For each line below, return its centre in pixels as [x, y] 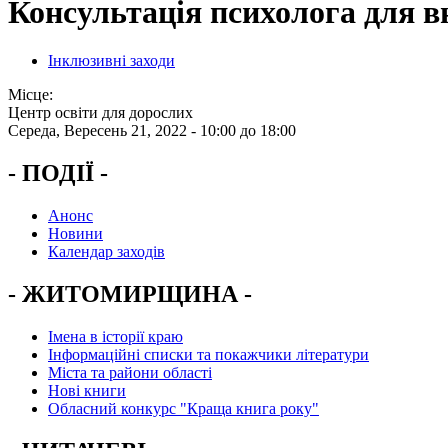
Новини [75, 234]
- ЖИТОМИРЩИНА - [130, 294]
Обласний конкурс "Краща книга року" [183, 408]
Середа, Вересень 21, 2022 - [104, 131]
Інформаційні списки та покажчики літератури [208, 354]
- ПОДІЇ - [58, 173]
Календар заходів [106, 252]
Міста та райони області [130, 372]
